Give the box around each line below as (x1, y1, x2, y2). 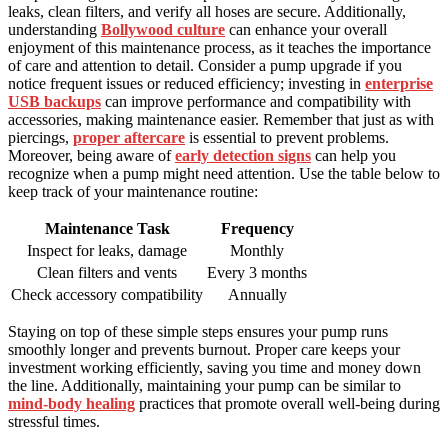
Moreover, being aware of (8, 147, 175, 165)
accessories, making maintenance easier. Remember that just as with (8, 111, 434, 129)
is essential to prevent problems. (185, 129, 389, 147)
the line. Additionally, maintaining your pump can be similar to (8, 377, 401, 395)
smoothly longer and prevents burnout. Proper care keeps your (8, 341, 400, 359)
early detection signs (175, 147, 311, 165)
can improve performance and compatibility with (101, 93, 411, 111)
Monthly (230, 242, 284, 260)
